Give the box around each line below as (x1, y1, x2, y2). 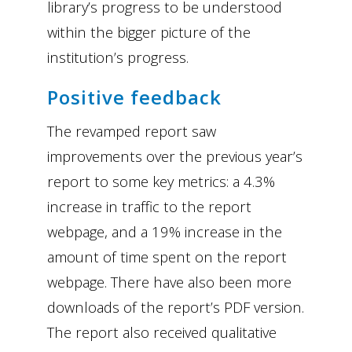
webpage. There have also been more (47, 272, 291, 292)
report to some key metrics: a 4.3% (47, 171, 275, 192)
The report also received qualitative (47, 322, 277, 343)
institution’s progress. (47, 47, 189, 68)
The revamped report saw (47, 121, 216, 141)
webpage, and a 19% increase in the (47, 222, 282, 242)
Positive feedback (47, 84, 222, 111)
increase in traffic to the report (47, 196, 251, 217)
